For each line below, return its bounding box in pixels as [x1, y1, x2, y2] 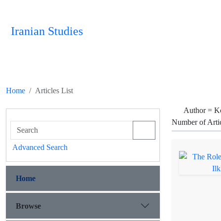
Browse [16, 201, 41, 211]
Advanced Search [12, 143, 68, 152]
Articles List [35, 86, 73, 95]
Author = [184, 106, 214, 115]
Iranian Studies [11, 25, 83, 38]
